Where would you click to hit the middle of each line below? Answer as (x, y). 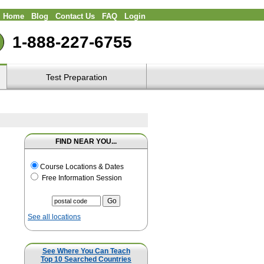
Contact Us (75, 16)
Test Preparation (77, 77)
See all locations (54, 217)
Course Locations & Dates (82, 167)
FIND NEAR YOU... (86, 141)
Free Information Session (81, 178)
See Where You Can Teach (86, 251)
